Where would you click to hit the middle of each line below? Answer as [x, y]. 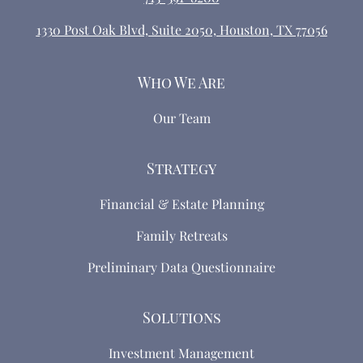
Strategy [181, 169]
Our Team [181, 118]
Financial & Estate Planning [181, 204]
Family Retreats [181, 235]
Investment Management [181, 353]
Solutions [181, 318]
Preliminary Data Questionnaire [181, 267]
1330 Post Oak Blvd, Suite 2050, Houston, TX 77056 [181, 30]
